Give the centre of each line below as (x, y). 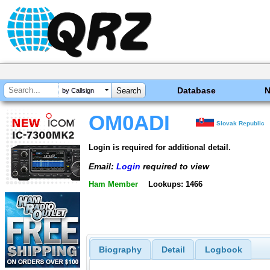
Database (197, 90)
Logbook (223, 250)
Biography (120, 250)
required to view (175, 166)
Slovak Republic (241, 123)
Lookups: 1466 (175, 184)
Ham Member (113, 184)
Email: (102, 166)
